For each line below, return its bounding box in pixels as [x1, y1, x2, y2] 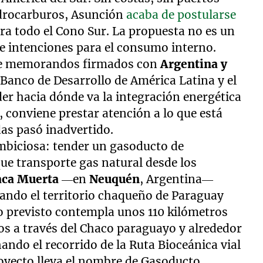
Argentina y [160, 57, 228, 71]
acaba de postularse [126, 8, 237, 22]
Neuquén [89, 172, 140, 186]
